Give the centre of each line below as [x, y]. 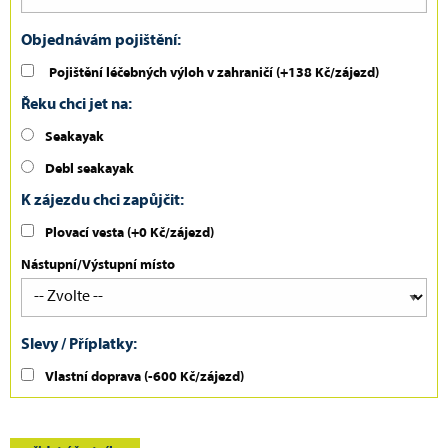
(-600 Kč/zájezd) [192, 378]
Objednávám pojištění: [101, 41]
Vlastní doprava [93, 378]
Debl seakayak [89, 170]
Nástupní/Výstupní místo [98, 266]
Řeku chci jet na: [76, 105]
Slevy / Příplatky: [79, 345]
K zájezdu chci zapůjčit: [102, 201]
